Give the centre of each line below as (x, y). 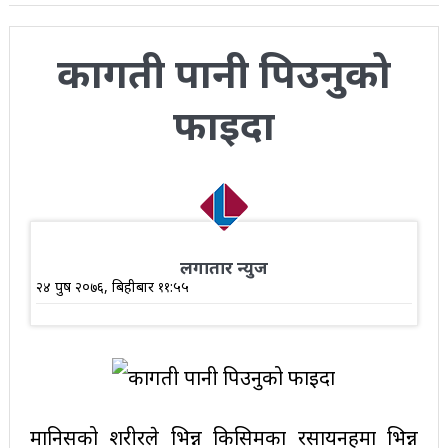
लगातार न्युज (223, 268)
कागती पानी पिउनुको (223, 73)
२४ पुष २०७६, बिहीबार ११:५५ (112, 287)
